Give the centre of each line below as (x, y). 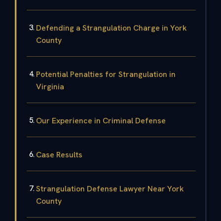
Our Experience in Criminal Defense (101, 120)
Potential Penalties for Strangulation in (106, 74)
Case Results (59, 154)
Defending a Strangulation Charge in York (111, 28)
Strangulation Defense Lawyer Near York (110, 188)
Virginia (50, 86)
